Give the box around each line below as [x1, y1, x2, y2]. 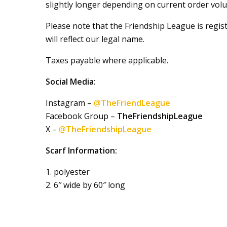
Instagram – [46, 97, 94, 108]
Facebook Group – [46, 110, 117, 122]
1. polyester [46, 166, 90, 177]
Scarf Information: [46, 145, 117, 156]
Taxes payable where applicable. [46, 55, 168, 66]
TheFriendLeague [101, 97, 170, 108]
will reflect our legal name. [46, 33, 144, 45]
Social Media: [46, 76, 96, 87]
